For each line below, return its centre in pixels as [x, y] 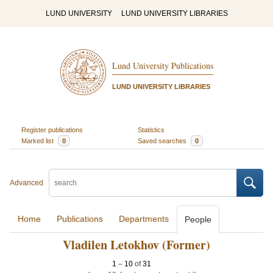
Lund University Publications [162, 66]
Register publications [52, 129]
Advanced [27, 183]
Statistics [151, 129]
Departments [144, 219]
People [198, 219]
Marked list [38, 140]
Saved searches [163, 140]
